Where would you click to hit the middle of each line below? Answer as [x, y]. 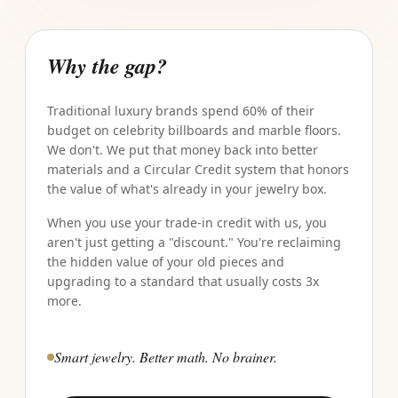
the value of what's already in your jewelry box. [187, 189]
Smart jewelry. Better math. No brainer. [166, 357]
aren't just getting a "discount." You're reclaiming [194, 242]
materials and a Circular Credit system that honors [198, 169]
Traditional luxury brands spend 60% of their [181, 111]
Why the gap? [107, 66]
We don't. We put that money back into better [183, 150]
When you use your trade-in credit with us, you [187, 223]
